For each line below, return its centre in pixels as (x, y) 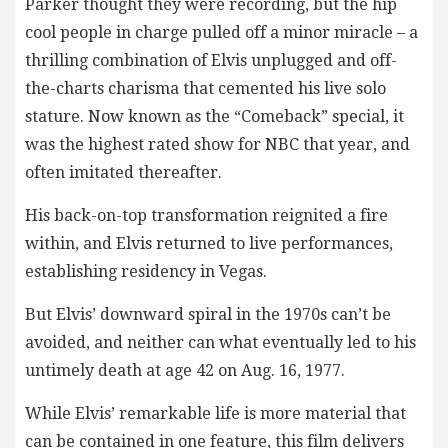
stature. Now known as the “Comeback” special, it (214, 117)
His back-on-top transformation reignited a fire (206, 216)
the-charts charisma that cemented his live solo (205, 89)
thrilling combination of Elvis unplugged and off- (211, 61)
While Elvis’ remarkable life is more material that (215, 414)
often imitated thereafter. (123, 173)
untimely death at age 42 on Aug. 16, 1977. (185, 371)
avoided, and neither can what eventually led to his (220, 343)
